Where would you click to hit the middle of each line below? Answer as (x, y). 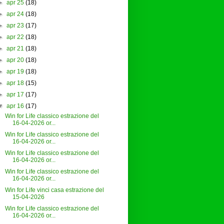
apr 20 (15, 60)
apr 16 (15, 106)
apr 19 (15, 72)
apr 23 (15, 26)
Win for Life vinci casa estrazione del (55, 190)
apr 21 (15, 49)
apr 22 (15, 37)
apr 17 (15, 95)
